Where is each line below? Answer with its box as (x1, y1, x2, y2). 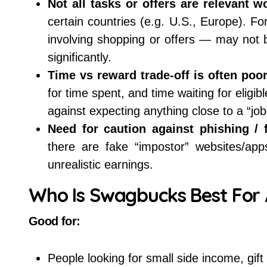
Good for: (29, 215, 80, 228)
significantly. (48, 51, 111, 64)
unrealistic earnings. (48, 158, 153, 171)
